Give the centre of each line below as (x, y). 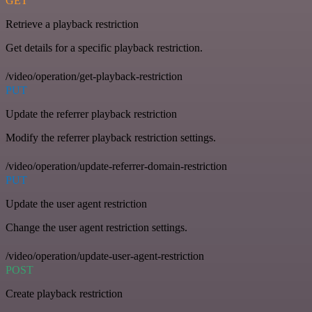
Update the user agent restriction (76, 203)
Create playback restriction (64, 293)
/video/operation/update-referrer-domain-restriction (116, 166)
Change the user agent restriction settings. (96, 227)
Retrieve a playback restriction (72, 24)
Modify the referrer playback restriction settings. (111, 137)
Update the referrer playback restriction (91, 114)
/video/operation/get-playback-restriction (94, 76)
